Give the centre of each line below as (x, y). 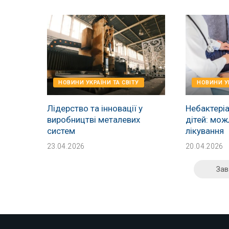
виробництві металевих (94, 119)
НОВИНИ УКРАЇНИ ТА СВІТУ (99, 82)
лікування (205, 131)
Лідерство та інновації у (95, 108)
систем (61, 131)
